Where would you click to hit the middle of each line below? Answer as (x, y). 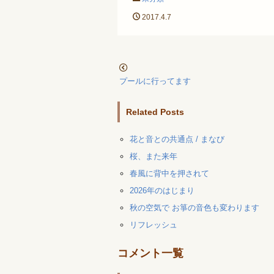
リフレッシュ (154, 225)
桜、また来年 (154, 157)
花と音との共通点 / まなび (177, 139)
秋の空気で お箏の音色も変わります (194, 208)
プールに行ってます (155, 81)
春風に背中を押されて (169, 174)
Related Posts (155, 112)
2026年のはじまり (162, 191)
